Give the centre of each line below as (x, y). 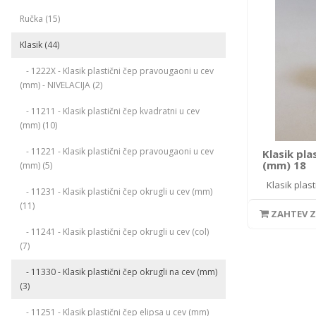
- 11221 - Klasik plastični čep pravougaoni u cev (117, 151)
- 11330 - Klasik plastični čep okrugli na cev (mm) (119, 272)
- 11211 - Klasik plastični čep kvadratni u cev (110, 111)
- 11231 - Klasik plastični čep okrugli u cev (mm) (116, 192)
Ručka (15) (40, 19)
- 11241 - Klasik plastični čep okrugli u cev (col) (114, 232)
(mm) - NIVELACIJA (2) (61, 85)
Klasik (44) (39, 45)
